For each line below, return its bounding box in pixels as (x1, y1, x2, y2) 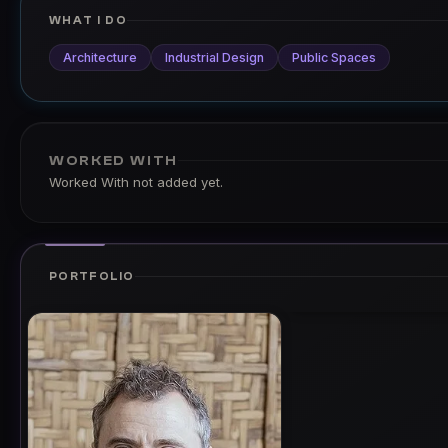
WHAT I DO (49, 13, 128, 27)
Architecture (63, 49, 137, 65)
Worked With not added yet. (49, 173, 223, 190)
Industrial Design (165, 49, 264, 65)
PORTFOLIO (49, 269, 135, 283)
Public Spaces (292, 49, 376, 65)
